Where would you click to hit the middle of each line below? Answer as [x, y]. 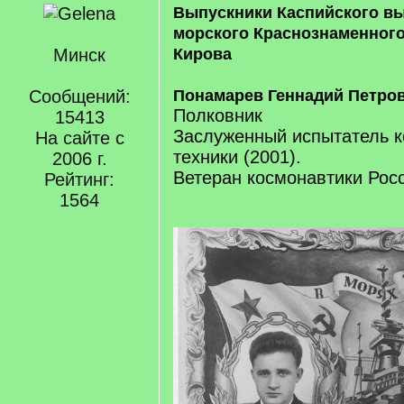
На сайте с [79, 138]
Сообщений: [79, 96]
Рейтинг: [79, 179]
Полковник [218, 115]
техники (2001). [237, 157]
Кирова [202, 54]
